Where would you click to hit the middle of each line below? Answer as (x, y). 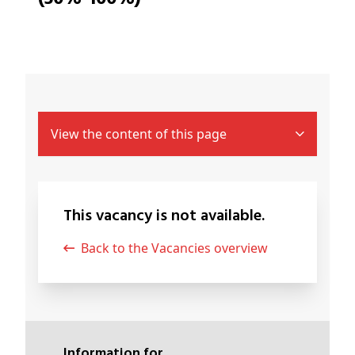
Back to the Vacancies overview (178, 248)
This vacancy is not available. (168, 217)
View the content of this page (139, 134)
